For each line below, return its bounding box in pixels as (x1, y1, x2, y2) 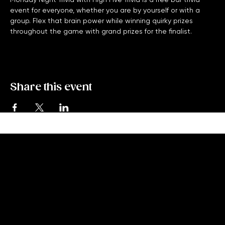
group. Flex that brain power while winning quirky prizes (10, 30, 195, 38)
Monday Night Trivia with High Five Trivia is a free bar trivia (10, 9, 202, 17)
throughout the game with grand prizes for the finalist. (10, 40, 194, 48)
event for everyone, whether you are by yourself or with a (10, 19, 202, 27)
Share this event (10, 94, 92, 106)
